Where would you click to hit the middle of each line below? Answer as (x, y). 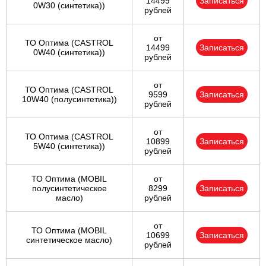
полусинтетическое (69, 189)
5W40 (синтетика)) (69, 146)
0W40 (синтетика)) (69, 53)
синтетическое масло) (69, 240)
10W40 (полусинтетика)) (69, 99)
